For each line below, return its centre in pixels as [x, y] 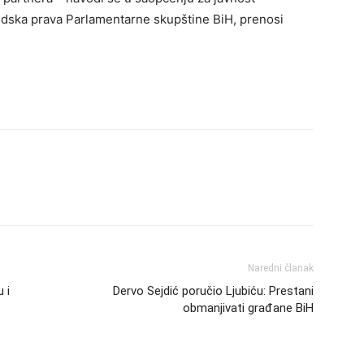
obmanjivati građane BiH [248, 308]
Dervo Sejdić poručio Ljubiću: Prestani [213, 291]
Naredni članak [281, 268]
